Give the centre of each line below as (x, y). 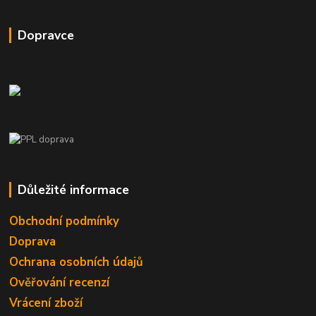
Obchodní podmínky (65, 221)
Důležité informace (73, 189)
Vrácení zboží (46, 303)
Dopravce (45, 35)
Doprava (33, 241)
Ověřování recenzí (60, 282)
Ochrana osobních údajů (77, 262)
